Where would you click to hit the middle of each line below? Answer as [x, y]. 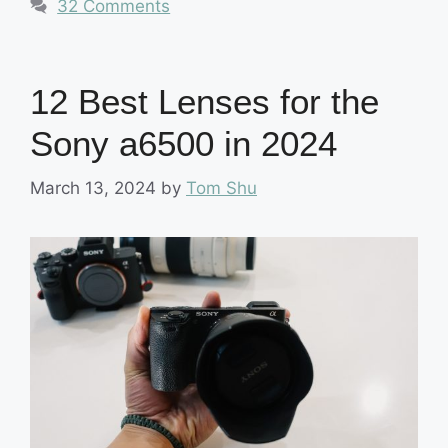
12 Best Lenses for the [204, 101]
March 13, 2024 [93, 188]
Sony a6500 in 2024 [183, 143]
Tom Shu [221, 188]
